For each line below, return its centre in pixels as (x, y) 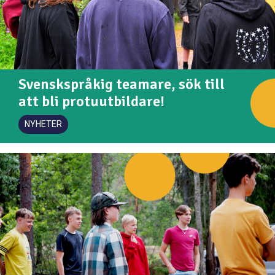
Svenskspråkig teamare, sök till (122, 84)
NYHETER (43, 124)
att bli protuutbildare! (91, 102)
